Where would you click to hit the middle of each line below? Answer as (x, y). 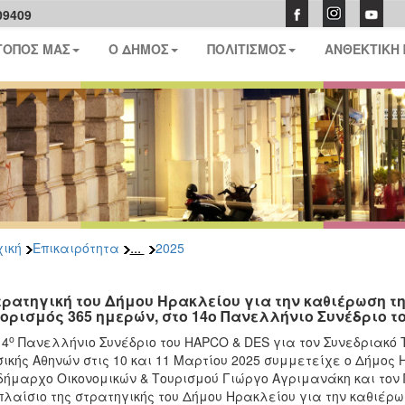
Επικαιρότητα (75, 248)
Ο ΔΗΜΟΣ (139, 49)
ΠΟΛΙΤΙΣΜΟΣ (247, 49)
